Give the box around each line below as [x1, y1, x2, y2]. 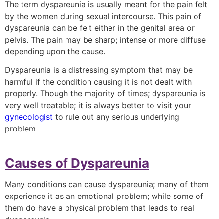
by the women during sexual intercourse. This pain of [5, 11, 201, 21]
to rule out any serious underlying [53, 112, 179, 122]
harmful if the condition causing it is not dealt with [5, 77, 192, 87]
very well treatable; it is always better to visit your [5, 100, 191, 110]
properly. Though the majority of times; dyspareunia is [5, 88, 205, 99]
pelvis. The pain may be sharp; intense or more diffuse [5, 34, 206, 44]
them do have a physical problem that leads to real [5, 202, 194, 213]
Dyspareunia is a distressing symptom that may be [5, 65, 193, 75]
